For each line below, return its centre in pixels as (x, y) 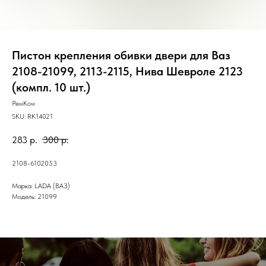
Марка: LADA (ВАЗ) (41, 186)
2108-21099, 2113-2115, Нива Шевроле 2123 (127, 71)
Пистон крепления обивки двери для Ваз (121, 55)
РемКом (23, 103)
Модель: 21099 (34, 196)
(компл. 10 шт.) (51, 87)
